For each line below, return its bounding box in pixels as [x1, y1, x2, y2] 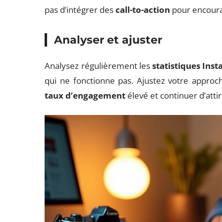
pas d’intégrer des [45, 4, 116, 15]
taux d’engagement [45, 90, 126, 101]
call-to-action [115, 4, 170, 15]
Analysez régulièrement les [45, 60, 153, 71]
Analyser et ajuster [54, 33, 163, 47]
